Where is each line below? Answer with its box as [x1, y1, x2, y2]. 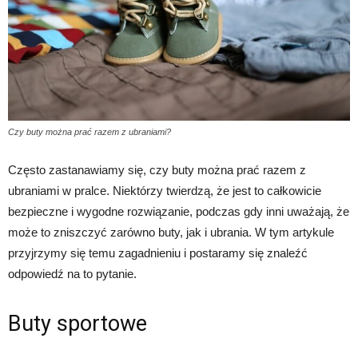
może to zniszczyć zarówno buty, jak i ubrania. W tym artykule [8, 225, 334, 240]
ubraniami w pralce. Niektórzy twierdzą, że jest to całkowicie [8, 184, 321, 198]
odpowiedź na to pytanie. [8, 267, 137, 281]
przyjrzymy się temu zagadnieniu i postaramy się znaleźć [8, 246, 308, 261]
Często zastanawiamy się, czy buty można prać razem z [8, 163, 306, 177]
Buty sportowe [8, 311, 147, 337]
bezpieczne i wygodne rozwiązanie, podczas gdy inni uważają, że [8, 205, 349, 219]
